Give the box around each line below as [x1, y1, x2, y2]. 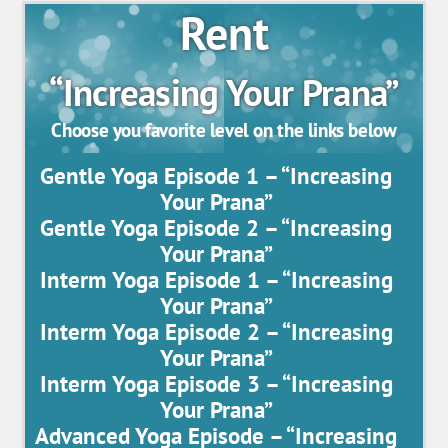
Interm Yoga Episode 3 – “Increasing [39, 368, 393, 398]
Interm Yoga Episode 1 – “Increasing [39, 264, 393, 294]
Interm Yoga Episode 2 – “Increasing [39, 316, 393, 346]
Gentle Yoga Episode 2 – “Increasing [40, 212, 392, 242]
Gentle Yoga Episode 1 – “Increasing [40, 160, 392, 190]
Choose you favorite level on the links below [51, 117, 397, 142]
